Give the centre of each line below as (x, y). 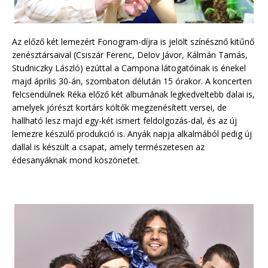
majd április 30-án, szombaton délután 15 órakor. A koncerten (132, 81)
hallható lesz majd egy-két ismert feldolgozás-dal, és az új (124, 120)
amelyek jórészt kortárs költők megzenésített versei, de (119, 107)
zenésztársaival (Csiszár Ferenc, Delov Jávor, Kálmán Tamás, (130, 54)
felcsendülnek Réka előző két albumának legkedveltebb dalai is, (133, 94)
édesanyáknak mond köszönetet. (76, 160)
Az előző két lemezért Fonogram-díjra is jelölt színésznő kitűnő (133, 41)
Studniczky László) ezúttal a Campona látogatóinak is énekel (129, 68)
